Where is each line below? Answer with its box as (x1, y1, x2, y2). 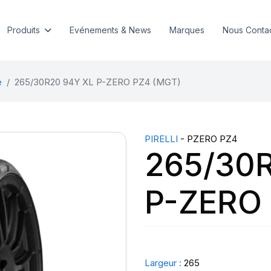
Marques (169, 25, 204, 35)
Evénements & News (69, 25, 151, 35)
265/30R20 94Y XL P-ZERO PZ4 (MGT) (14, 76, 181, 88)
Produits (7, 25, 40, 35)
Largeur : (145, 257, 181, 269)
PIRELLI (145, 133, 178, 145)
